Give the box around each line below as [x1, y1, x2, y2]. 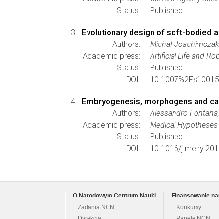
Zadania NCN [78, 204, 114, 210]
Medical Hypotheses [150, 120, 218, 130]
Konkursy [176, 204, 201, 210]
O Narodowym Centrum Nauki [73, 193, 156, 198]
